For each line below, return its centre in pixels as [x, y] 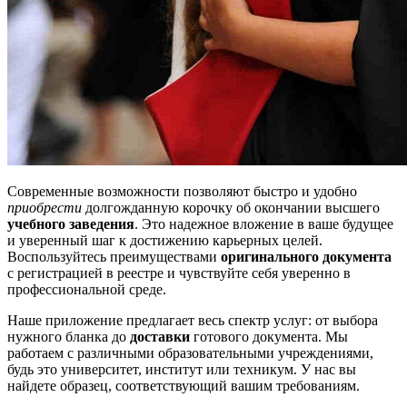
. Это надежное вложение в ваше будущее [264, 223]
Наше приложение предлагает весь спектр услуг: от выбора [193, 320]
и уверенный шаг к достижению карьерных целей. [165, 240]
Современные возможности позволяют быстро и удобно [182, 191]
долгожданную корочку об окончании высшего [231, 207]
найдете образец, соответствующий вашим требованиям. [184, 385]
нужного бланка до [69, 336]
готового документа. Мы [269, 336]
